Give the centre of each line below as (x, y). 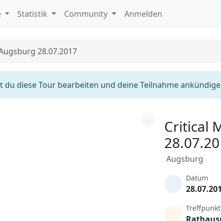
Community (87, 14)
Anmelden (143, 14)
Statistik (34, 14)
